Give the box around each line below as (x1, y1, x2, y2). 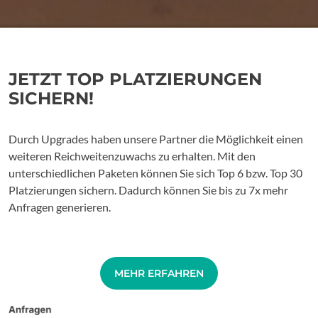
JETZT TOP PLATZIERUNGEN (9, 69, 262, 89)
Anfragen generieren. (9, 200, 115, 214)
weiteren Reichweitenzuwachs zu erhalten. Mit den (9, 149, 256, 163)
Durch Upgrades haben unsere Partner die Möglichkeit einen (9, 132, 303, 146)
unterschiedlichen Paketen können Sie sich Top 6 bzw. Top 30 (9, 166, 302, 180)
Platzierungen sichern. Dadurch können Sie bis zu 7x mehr (9, 183, 288, 197)
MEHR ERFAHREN (114, 267, 204, 280)
